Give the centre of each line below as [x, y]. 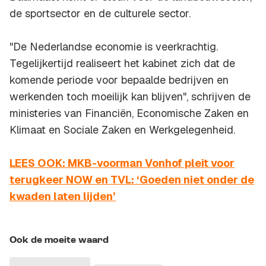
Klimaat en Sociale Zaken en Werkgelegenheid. [122, 130]
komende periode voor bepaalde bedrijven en [119, 80]
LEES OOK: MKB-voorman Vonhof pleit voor [122, 163]
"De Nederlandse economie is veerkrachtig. [114, 47]
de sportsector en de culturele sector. [100, 14]
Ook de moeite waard [59, 241]
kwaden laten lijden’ [63, 197]
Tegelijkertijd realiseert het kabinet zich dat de [122, 64]
